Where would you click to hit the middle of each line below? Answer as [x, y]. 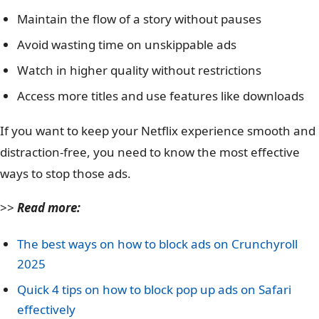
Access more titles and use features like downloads [161, 95]
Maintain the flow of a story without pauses [139, 19]
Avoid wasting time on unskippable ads [127, 44]
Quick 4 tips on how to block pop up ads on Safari [154, 290]
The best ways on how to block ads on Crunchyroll [157, 244]
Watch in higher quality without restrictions [139, 70]
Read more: [49, 207]
